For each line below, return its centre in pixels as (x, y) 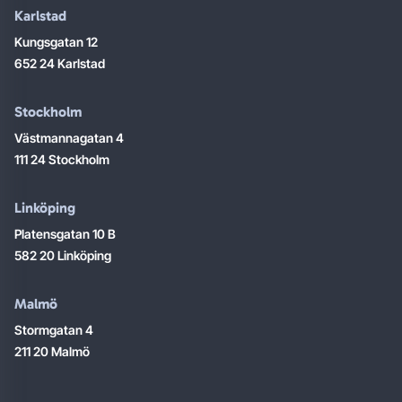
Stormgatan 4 (54, 329)
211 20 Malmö (52, 351)
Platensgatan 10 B (65, 233)
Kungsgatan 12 (56, 41)
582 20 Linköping (63, 255)
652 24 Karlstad (60, 63)
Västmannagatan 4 (69, 137)
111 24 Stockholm (62, 159)
